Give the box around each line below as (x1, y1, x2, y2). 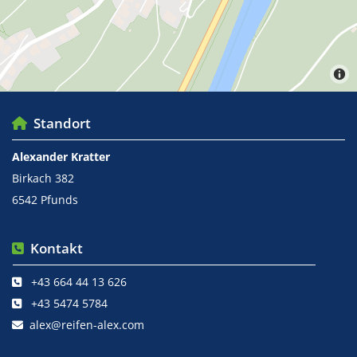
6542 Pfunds (12, 192, 78, 208)
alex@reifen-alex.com (29, 317, 144, 333)
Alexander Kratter (12, 149, 110, 165)
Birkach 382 (12, 171, 74, 186)
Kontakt (24, 239, 83, 258)
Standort (27, 114, 91, 133)
